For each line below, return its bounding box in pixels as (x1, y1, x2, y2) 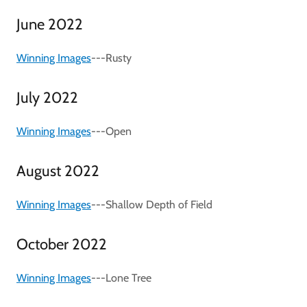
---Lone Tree (91, 271, 151, 284)
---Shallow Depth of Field (91, 197, 212, 211)
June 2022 (16, 14, 83, 34)
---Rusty (91, 51, 132, 64)
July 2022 (16, 88, 78, 107)
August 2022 (16, 161, 99, 180)
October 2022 (16, 234, 107, 254)
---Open (91, 124, 132, 138)
